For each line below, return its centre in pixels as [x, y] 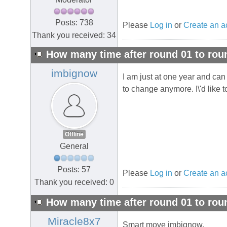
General [74, 146]
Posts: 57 [74, 169]
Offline [74, 135]
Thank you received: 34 [74, 35]
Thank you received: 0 [74, 182]
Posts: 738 [74, 23]
